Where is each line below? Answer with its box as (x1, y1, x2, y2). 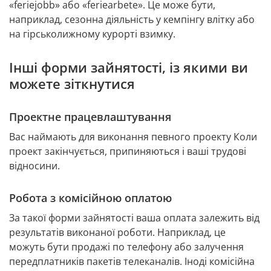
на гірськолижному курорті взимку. (9, 27, 175, 41)
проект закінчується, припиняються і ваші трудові (9, 145, 246, 158)
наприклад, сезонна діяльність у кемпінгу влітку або (9, 13, 255, 27)
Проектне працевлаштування (9, 109, 171, 125)
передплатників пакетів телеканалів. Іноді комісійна (9, 255, 255, 269)
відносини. (9, 159, 60, 173)
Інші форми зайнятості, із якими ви (9, 58, 248, 77)
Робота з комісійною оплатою (9, 191, 172, 206)
